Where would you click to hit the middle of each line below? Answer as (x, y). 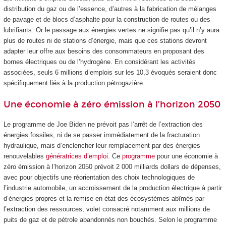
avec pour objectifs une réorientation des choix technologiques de (99, 177)
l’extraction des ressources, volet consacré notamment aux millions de (106, 209)
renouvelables (24, 156)
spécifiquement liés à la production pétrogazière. (74, 83)
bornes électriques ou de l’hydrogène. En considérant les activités (99, 62)
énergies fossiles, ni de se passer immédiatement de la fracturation (101, 135)
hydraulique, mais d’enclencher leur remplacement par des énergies (102, 145)
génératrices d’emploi (77, 156)
